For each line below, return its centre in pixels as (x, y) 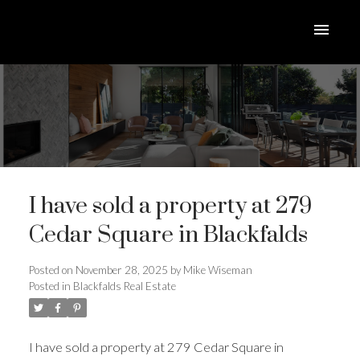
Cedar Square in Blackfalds (168, 236)
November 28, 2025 (121, 270)
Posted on (52, 270)
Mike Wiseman (217, 270)
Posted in (49, 286)
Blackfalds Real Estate (124, 286)
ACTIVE (259, 292)
